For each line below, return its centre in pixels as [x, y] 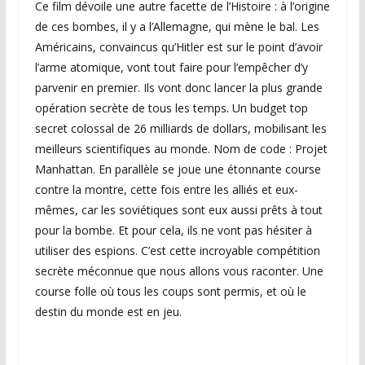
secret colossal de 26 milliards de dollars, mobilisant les [180, 129]
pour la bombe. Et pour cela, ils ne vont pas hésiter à [173, 231]
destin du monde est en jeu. [108, 312]
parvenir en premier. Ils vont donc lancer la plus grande [178, 88]
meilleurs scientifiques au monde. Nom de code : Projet [181, 149]
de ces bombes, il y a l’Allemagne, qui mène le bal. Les [177, 27]
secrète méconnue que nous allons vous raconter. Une [179, 271]
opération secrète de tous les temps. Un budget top [171, 108]
